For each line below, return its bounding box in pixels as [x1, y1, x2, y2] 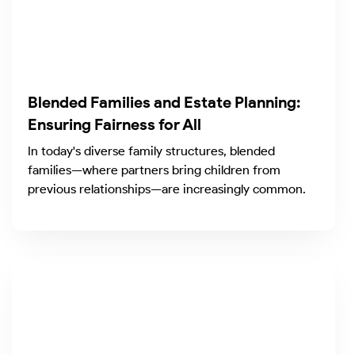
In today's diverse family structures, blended [28, 143, 275, 159]
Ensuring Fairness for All [28, 115, 201, 135]
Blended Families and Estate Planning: [28, 93, 300, 113]
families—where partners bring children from [28, 162, 281, 178]
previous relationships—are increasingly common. [28, 181, 306, 197]
